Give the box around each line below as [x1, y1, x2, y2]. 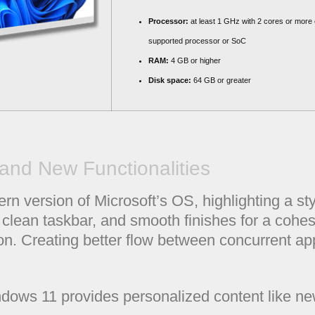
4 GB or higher [169, 56, 221, 65]
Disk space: [148, 76, 191, 84]
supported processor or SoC [148, 37, 246, 45]
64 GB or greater [191, 76, 251, 84]
